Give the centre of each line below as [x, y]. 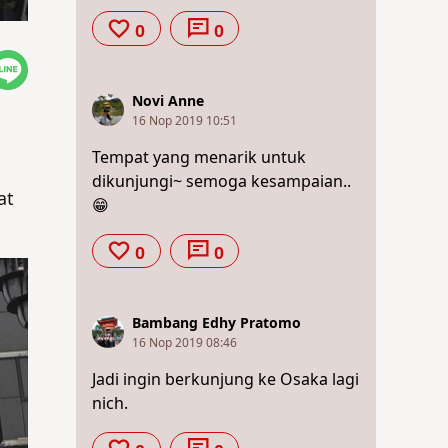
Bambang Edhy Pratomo [216, 323]
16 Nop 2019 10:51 [184, 120]
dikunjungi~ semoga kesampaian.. [221, 181]
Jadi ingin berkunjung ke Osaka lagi [225, 379]
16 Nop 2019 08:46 [184, 342]
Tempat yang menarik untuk [199, 157]
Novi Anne [168, 101]
